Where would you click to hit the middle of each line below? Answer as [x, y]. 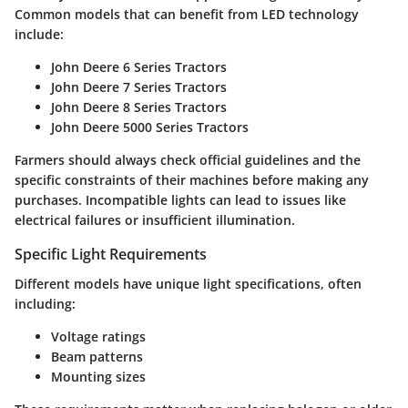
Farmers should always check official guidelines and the [188, 160]
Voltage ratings [98, 336]
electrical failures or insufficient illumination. [155, 220]
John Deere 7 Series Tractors [139, 87]
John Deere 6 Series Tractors [139, 67]
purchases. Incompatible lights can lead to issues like [180, 200]
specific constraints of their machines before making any [192, 180]
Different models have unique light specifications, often [188, 283]
